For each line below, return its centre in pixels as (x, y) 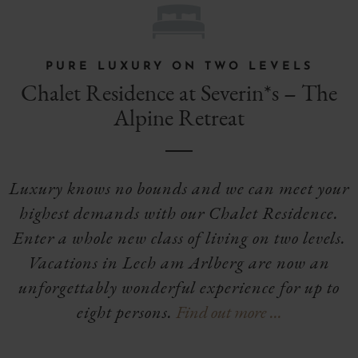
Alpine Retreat (179, 118)
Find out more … (227, 312)
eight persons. (124, 312)
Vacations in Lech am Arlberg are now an (179, 263)
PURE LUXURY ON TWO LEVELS (179, 67)
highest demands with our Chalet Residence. (179, 213)
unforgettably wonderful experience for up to (179, 288)
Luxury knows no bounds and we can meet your (179, 189)
